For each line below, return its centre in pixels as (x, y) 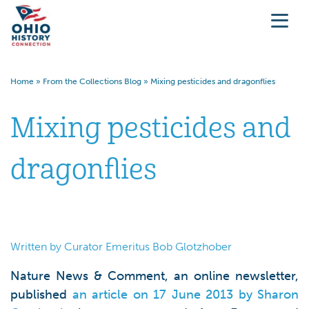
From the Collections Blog (92, 81)
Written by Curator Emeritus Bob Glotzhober (121, 247)
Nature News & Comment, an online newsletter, (154, 276)
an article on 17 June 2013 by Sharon (185, 295)
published (41, 295)
